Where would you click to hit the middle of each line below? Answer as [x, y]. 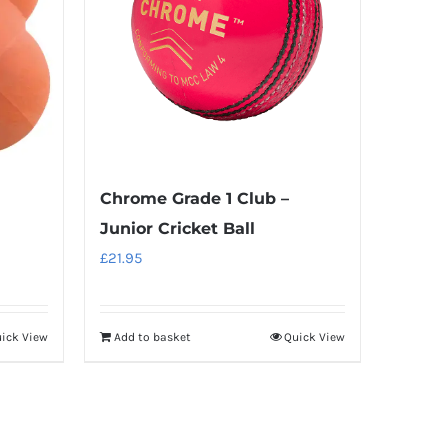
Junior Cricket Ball [177, 228]
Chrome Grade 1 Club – [194, 198]
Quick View [314, 337]
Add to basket [152, 337]
